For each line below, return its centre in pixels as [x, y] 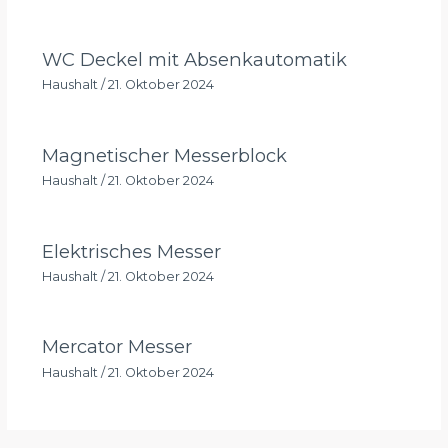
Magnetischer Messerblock [164, 155]
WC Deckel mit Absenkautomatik [194, 59]
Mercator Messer [116, 347]
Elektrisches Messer [131, 251]
